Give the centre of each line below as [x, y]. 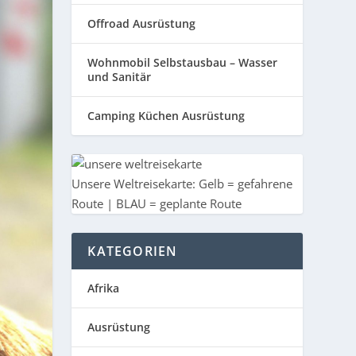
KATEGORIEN [133, 251]
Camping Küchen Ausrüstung [166, 115]
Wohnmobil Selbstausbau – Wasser [183, 62]
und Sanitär [120, 76]
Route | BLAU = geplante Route [157, 203]
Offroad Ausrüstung [142, 23]
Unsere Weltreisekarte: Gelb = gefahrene [182, 183]
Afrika [104, 288]
